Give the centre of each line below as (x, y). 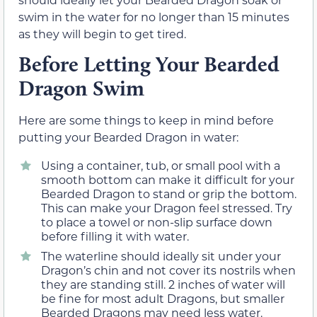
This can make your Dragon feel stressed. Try (167, 208)
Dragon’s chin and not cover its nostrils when (168, 270)
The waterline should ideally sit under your (161, 256)
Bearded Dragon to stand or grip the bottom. (169, 194)
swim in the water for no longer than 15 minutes (154, 16)
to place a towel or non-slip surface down (157, 222)
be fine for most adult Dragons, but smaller (163, 299)
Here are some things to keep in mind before (146, 120)
